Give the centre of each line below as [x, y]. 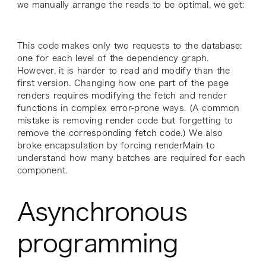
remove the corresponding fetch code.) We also [120, 133]
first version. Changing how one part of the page [123, 83]
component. [42, 170]
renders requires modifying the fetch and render [122, 95]
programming [98, 243]
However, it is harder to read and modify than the [123, 70]
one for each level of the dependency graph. [113, 58]
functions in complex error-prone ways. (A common [128, 108]
